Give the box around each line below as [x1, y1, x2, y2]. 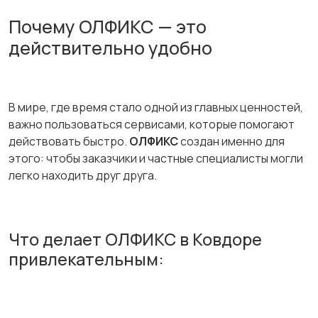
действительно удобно [9, 35, 212, 61]
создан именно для [178, 133, 285, 150]
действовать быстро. [9, 133, 129, 150]
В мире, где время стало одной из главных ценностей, [9, 99, 303, 116]
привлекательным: [9, 248, 164, 271]
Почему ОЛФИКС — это [9, 14, 207, 40]
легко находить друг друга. [9, 168, 157, 184]
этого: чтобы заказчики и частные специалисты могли [9, 150, 303, 167]
